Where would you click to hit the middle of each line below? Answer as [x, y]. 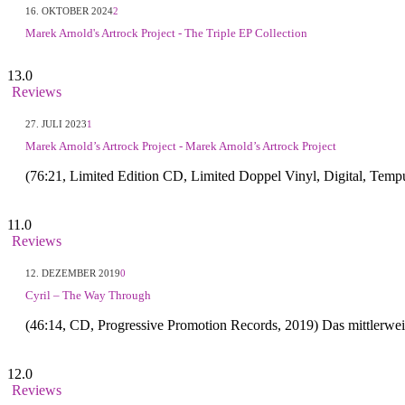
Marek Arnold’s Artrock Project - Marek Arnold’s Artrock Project [181, 146]
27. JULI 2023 [56, 124]
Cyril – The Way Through [88, 295]
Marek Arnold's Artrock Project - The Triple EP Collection [166, 33]
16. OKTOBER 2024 [69, 10]
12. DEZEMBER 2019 [73, 273]
